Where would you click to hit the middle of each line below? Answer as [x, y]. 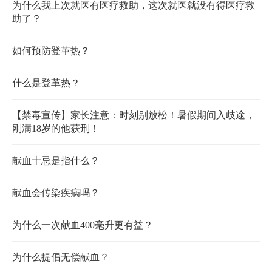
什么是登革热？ [46, 83]
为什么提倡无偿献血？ [61, 257]
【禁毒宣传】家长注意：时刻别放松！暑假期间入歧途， [134, 115]
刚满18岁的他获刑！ [56, 129]
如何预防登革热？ [51, 51]
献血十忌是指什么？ [56, 161]
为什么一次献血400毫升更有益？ [83, 225]
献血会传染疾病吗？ [56, 193]
